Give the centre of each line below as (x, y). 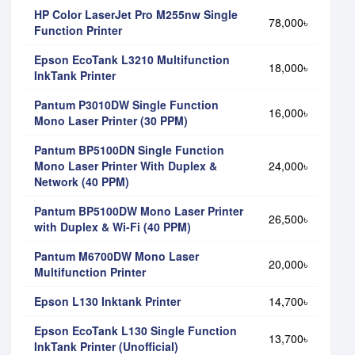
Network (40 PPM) (82, 181)
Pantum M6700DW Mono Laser (116, 256)
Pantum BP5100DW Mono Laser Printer (139, 210)
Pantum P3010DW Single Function (126, 104)
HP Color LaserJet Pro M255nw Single (136, 14)
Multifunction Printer (90, 271)
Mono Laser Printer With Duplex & (126, 165)
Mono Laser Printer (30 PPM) (111, 120)
